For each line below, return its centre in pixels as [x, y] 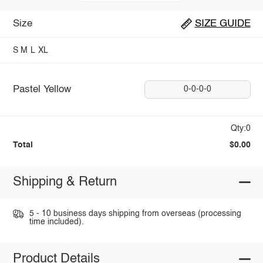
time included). [56, 222]
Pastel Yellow [42, 89]
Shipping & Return [65, 182]
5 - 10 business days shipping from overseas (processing [135, 214]
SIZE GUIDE [222, 23]
